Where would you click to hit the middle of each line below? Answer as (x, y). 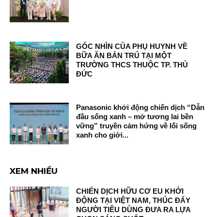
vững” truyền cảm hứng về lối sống (137, 126)
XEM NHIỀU (34, 171)
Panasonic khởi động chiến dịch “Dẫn (140, 108)
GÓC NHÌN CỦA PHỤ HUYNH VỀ (132, 46)
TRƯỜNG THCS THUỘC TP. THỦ (132, 65)
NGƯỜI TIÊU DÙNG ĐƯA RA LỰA (133, 209)
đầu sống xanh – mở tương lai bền (135, 117)
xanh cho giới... (102, 135)
